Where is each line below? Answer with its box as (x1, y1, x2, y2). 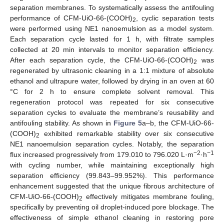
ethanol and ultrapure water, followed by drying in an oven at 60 (10, 77, 214, 85)
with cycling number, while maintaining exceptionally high (10, 161, 214, 169)
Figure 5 (113, 119, 142, 127)
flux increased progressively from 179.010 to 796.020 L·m (10, 150, 193, 159)
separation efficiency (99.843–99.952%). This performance (10, 171, 214, 180)
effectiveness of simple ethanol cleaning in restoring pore (10, 213, 214, 222)
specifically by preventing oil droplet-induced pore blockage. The (10, 203, 214, 211)
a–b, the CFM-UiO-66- (142, 119, 214, 127)
